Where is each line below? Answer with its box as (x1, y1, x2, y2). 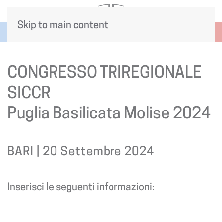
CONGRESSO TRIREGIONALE (7, 62, 202, 82)
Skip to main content (17, 19, 108, 31)
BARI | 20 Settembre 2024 (7, 144, 154, 158)
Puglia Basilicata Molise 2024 (7, 103, 211, 122)
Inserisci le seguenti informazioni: (7, 181, 155, 193)
